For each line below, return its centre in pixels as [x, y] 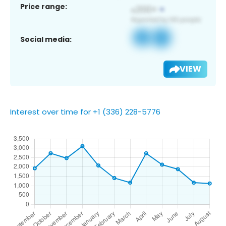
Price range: [44, 6]
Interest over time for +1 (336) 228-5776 [85, 111]
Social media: [46, 39]
